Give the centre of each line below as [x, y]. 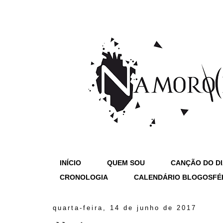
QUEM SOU [126, 163]
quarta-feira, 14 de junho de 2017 [125, 208]
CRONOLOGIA [84, 177]
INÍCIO [70, 163]
